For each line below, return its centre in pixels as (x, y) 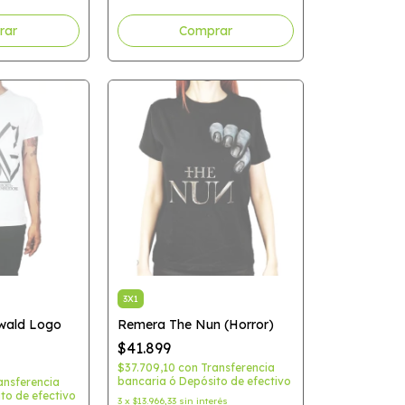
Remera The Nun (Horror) (195, 324)
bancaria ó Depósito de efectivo (204, 381)
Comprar (205, 31)
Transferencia (237, 367)
